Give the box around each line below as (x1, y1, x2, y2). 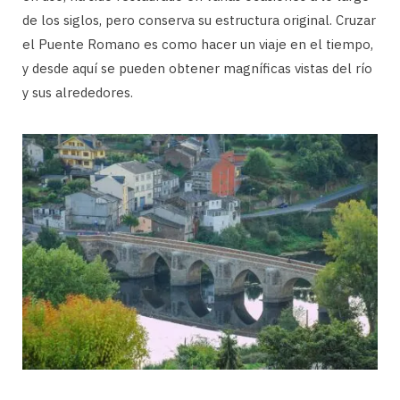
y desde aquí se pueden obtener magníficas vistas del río (22, 60, 372, 78)
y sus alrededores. (22, 84, 133, 102)
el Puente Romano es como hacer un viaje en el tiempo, (22, 36, 373, 54)
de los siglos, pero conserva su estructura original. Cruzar (22, 12, 376, 29)
